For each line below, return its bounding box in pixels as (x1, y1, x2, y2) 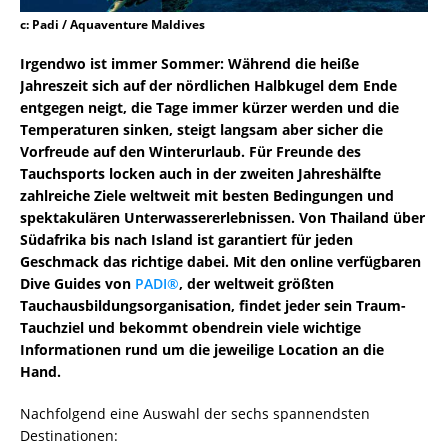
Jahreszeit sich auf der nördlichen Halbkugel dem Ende (20, 75, 397, 95)
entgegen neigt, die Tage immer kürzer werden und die (20, 97, 399, 117)
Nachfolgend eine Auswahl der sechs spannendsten (20, 403, 370, 423)
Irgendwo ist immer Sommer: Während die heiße (20, 53, 359, 73)
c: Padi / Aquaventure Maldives (20, 15, 205, 33)
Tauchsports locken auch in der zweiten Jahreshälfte (20, 163, 381, 183)
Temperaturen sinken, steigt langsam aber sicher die (20, 119, 383, 139)
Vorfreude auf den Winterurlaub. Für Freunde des (20, 141, 361, 161)
